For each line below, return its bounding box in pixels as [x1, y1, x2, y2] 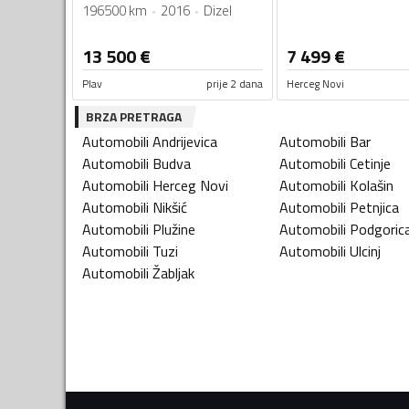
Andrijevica [152, 131, 217, 153]
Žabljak [152, 262, 194, 285]
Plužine [152, 218, 195, 241]
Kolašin [350, 174, 393, 197]
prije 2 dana [205, 75, 263, 93]
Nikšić [152, 196, 187, 219]
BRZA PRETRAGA [86, 107, 182, 127]
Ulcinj [350, 240, 381, 263]
